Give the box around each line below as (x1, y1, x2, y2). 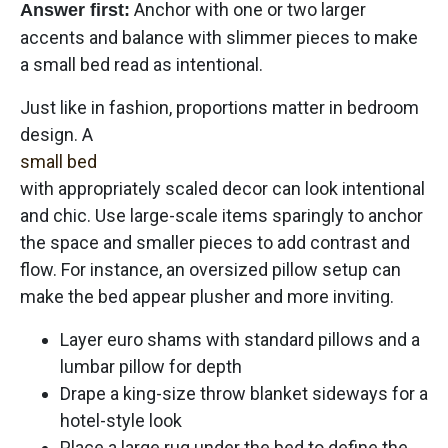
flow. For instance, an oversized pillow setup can (20, 258, 401, 280)
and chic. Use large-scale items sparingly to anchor (20, 204, 423, 226)
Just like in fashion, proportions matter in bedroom (20, 96, 419, 118)
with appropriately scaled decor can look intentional (20, 177, 425, 199)
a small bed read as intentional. (20, 53, 263, 75)
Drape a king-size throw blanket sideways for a (60, 382, 428, 404)
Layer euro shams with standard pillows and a (60, 328, 420, 350)
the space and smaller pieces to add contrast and (20, 231, 410, 253)
